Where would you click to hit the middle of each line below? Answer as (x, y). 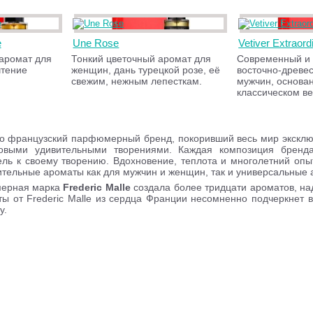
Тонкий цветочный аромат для (141, 59)
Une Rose (96, 43)
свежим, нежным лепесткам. (137, 81)
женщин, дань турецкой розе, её (146, 70)
